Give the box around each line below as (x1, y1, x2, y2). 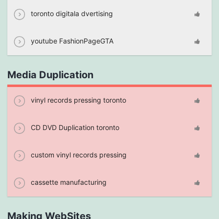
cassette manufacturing (29, 177, 107, 186)
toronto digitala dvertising (29, 9, 113, 18)
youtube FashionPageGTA (29, 36, 113, 45)
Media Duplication (7, 68, 93, 81)
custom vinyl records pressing (29, 150, 127, 159)
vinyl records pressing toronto (29, 95, 126, 104)
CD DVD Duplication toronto (29, 123, 119, 131)
